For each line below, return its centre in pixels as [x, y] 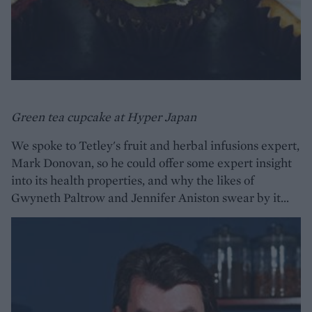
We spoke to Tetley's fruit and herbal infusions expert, [155, 145]
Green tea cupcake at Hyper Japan [104, 116]
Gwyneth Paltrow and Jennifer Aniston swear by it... [150, 197]
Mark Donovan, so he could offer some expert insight [151, 162]
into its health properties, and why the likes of [133, 180]
